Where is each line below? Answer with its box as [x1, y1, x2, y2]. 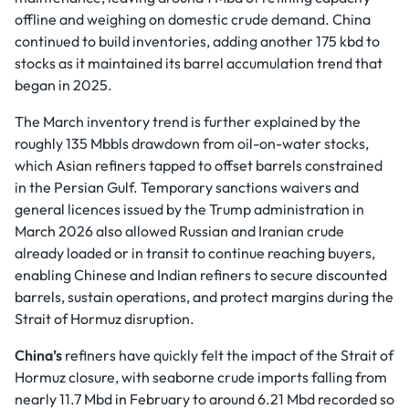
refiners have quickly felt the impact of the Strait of [65, 346, 393, 364]
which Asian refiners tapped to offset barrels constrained [15, 156, 383, 174]
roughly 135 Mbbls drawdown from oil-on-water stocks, [15, 134, 369, 152]
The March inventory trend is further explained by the [15, 112, 361, 131]
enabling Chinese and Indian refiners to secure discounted [15, 266, 387, 284]
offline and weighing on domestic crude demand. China [15, 10, 371, 28]
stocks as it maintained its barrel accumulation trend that [15, 54, 383, 72]
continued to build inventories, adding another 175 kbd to [15, 32, 380, 50]
